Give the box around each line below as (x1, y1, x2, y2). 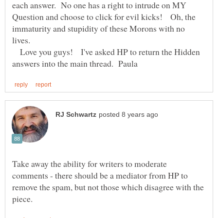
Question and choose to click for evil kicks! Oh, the (12, 10, 196, 22)
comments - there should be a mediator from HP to (12, 169, 188, 181)
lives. (12, 34, 30, 46)
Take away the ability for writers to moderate (12, 157, 167, 169)
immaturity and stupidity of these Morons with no (12, 22, 185, 34)
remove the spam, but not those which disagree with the (12, 181, 204, 193)
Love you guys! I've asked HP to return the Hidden (12, 45, 200, 57)
